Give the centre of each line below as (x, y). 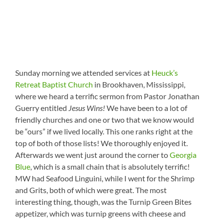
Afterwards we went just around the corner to (93, 154)
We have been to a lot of (146, 108)
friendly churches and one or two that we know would (105, 119)
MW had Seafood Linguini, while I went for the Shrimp (105, 178)
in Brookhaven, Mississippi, (139, 84)
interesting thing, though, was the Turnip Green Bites (104, 201)
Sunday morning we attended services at (84, 72)
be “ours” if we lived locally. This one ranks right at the (104, 131)
